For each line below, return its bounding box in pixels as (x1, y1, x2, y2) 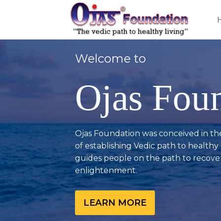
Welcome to (75, 51, 146, 66)
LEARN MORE (83, 197, 147, 208)
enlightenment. (75, 166, 137, 175)
